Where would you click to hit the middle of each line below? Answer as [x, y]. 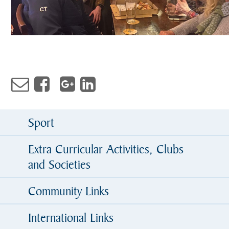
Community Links [68, 191]
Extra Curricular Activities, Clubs [106, 149]
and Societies [59, 164]
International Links [71, 217]
